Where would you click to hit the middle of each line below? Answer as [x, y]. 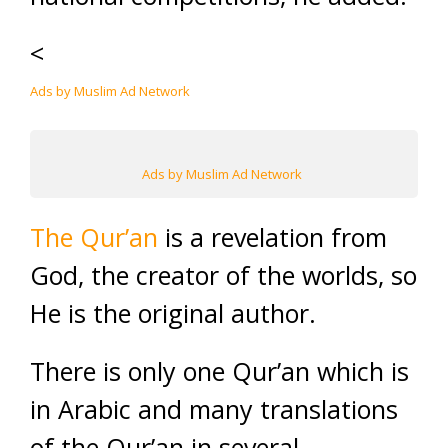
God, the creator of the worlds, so [223, 275]
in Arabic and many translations [214, 409]
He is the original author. [173, 313]
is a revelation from [272, 237]
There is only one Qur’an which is [219, 371]
